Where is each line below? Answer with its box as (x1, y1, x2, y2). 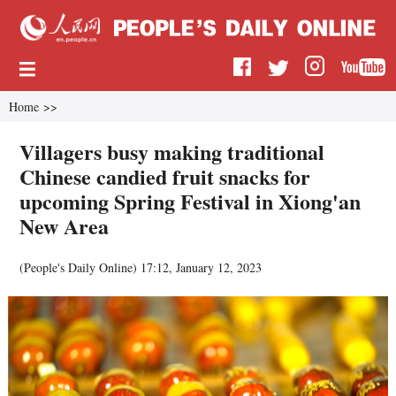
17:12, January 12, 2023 (141, 258, 263, 276)
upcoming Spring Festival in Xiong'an (19, 185, 362, 217)
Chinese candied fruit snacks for (19, 160, 311, 192)
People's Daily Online (24, 258, 133, 276)
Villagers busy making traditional (19, 135, 325, 167)
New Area (19, 209, 110, 241)
